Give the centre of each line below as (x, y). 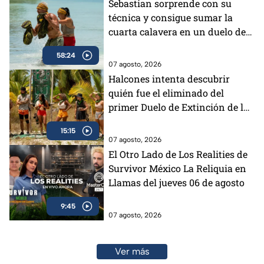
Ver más (132, 251)
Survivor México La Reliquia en (177, 168)
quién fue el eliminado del (166, 93)
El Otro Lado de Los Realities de (178, 154)
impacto (126, 45)
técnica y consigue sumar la (171, 17)
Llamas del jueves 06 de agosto (176, 182)
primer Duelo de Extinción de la (179, 107)
